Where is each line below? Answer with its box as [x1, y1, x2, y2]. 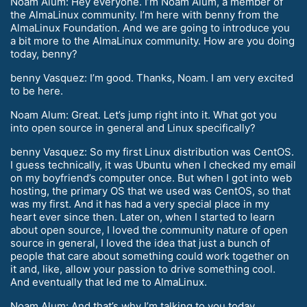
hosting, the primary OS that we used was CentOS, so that [10, 184, 291, 197]
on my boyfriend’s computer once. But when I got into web [10, 171, 292, 184]
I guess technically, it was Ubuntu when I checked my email [10, 158, 296, 171]
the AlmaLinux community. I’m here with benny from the [10, 8, 279, 21]
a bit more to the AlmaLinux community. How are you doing [10, 34, 295, 47]
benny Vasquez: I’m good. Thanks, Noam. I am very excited [10, 71, 293, 84]
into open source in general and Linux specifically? [10, 121, 256, 134]
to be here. [10, 84, 63, 97]
